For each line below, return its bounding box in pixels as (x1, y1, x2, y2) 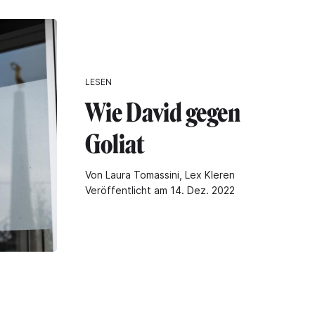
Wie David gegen (85, 98, 240, 129)
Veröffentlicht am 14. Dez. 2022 (85, 184, 235, 197)
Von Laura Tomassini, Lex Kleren (85, 169, 235, 181)
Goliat (85, 129, 144, 160)
